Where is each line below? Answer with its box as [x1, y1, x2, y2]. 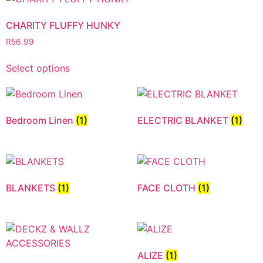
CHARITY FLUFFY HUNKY [6, 19, 120, 32]
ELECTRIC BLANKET [137, 114, 231, 127]
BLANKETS [6, 182, 58, 194]
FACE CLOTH [137, 182, 198, 194]
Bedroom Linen [6, 114, 76, 127]
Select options [6, 62, 70, 75]
